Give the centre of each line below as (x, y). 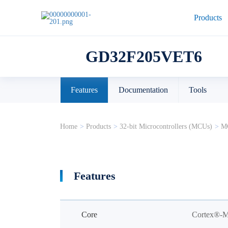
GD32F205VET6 (144, 56)
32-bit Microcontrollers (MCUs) (166, 126)
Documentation (143, 90)
